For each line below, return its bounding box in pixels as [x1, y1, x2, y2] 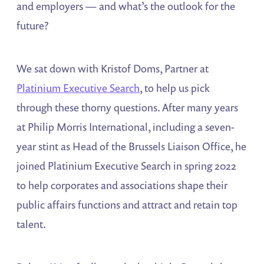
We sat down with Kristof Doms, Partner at [16, 61, 209, 76]
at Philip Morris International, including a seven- [16, 120, 235, 134]
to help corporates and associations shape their [16, 178, 228, 193]
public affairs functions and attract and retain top [16, 197, 238, 212]
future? [16, 18, 49, 33]
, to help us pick [140, 81, 210, 95]
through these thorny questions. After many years [16, 100, 239, 115]
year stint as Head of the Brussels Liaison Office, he [16, 139, 247, 154]
